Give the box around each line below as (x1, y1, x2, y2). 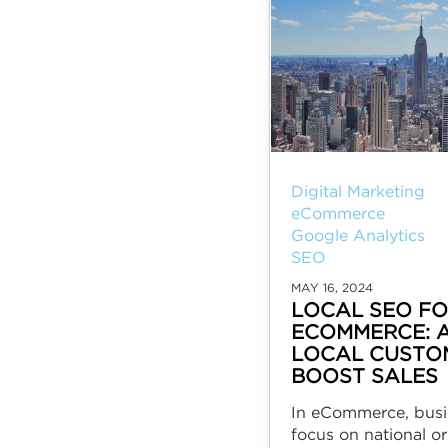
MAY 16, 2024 (290, 283, 373, 294)
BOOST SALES (290, 368, 438, 386)
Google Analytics (290, 229, 425, 244)
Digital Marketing (290, 185, 425, 200)
